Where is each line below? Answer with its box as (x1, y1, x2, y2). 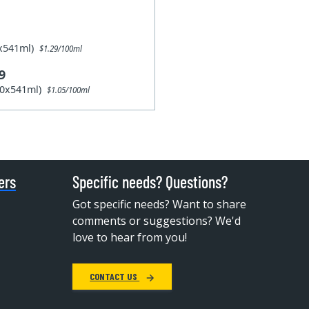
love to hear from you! (72, 229, 188, 245)
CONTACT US (90, 270, 140, 282)
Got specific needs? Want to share (72, 196, 247, 212)
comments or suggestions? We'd (72, 212, 241, 228)
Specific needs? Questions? (72, 171, 228, 192)
